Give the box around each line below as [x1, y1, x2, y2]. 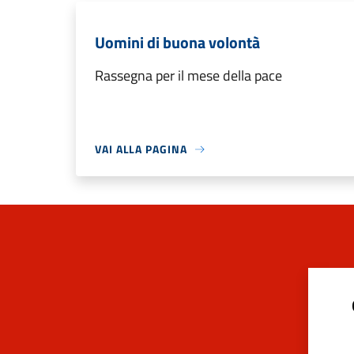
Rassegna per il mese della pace [95, 65, 282, 86]
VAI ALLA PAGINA [95, 141, 187, 157]
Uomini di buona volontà [95, 30, 260, 55]
